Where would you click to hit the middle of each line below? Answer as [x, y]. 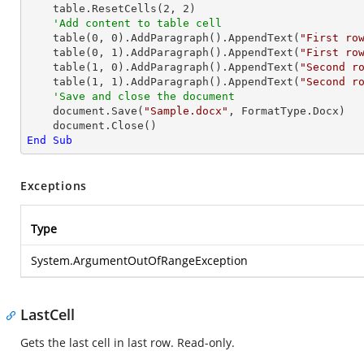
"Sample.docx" [186, 111]
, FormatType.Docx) [287, 111]
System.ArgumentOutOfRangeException [139, 260]
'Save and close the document [144, 96]
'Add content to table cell [137, 23]
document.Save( [98, 111]
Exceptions [54, 186]
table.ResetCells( [108, 9]
